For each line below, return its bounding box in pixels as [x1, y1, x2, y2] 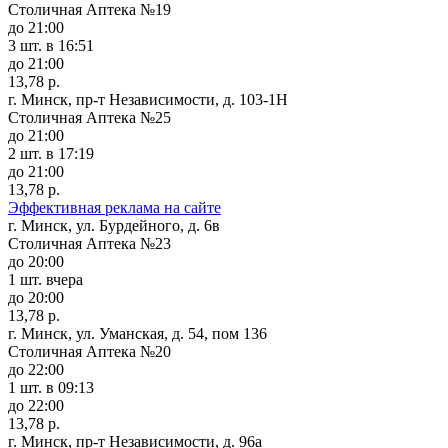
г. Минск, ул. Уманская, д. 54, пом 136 [8, 324, 267, 342]
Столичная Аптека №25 [8, 108, 171, 126]
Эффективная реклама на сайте [8, 198, 221, 216]
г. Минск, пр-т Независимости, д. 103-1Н [8, 90, 288, 108]
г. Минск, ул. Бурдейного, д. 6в [8, 216, 220, 234]
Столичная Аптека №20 [8, 342, 171, 360]
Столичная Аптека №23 [8, 234, 171, 252]
